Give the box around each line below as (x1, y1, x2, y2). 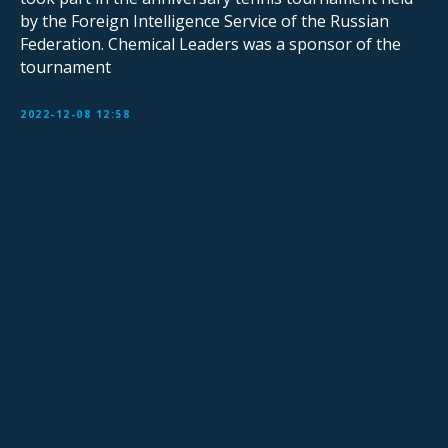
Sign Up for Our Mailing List (10, 325, 187, 343)
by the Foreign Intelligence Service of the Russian (20, 10, 389, 33)
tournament (20, 56, 111, 79)
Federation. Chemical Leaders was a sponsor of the (20, 33, 401, 56)
